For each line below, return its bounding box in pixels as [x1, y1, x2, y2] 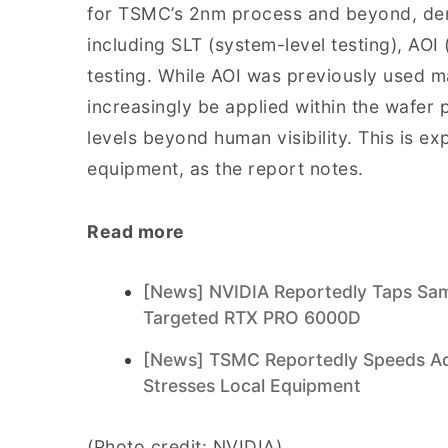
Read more [87, 221, 185, 242]
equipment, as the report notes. [87, 158, 364, 179]
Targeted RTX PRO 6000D [143, 307, 361, 328]
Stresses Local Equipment [143, 375, 361, 396]
